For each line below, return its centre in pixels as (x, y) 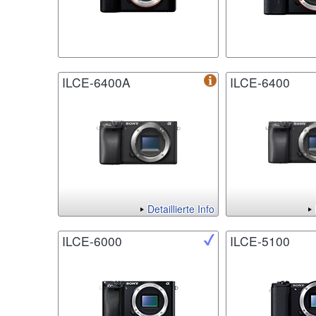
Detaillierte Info (181, 209)
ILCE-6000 (92, 241)
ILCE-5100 (260, 241)
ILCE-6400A (96, 83)
